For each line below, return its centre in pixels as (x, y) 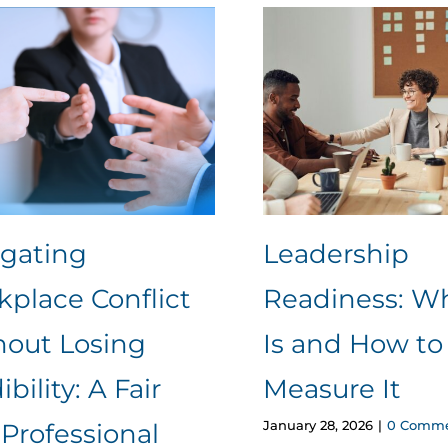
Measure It (335, 389)
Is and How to (352, 344)
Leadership (335, 254)
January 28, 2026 (317, 424)
